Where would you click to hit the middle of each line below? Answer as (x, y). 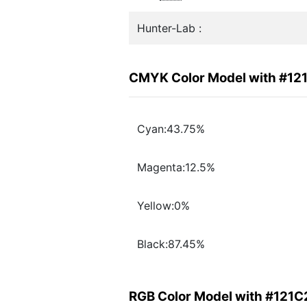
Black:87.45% (171, 244)
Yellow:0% (163, 206)
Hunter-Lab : (169, 28)
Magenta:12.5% (176, 168)
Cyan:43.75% (171, 129)
